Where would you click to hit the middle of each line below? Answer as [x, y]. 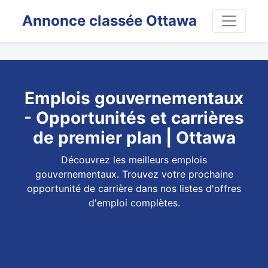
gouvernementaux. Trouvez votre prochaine [134, 174]
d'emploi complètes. [134, 203]
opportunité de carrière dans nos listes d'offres [134, 188]
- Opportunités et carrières [134, 118]
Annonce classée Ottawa [109, 21]
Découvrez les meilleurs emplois [134, 160]
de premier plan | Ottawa [134, 138]
